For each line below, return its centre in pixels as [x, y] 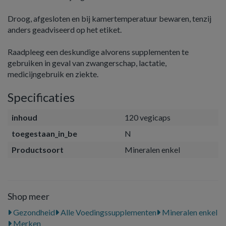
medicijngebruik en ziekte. [53, 74]
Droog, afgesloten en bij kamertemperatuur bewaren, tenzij [109, 18]
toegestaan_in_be [44, 133]
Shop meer [29, 196]
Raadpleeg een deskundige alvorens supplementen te [98, 52]
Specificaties [41, 97]
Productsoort [38, 150]
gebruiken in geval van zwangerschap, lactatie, [87, 63]
